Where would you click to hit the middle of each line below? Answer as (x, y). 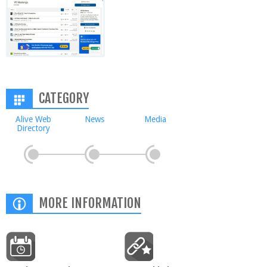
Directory (33, 128)
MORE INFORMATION (90, 203)
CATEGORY (64, 98)
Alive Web (33, 119)
